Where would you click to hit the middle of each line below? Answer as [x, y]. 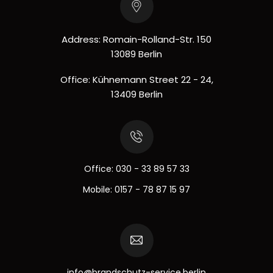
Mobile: [99, 189]
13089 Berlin [136, 54]
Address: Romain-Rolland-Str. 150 [136, 39]
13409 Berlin [136, 94]
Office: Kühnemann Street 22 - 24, [136, 79]
